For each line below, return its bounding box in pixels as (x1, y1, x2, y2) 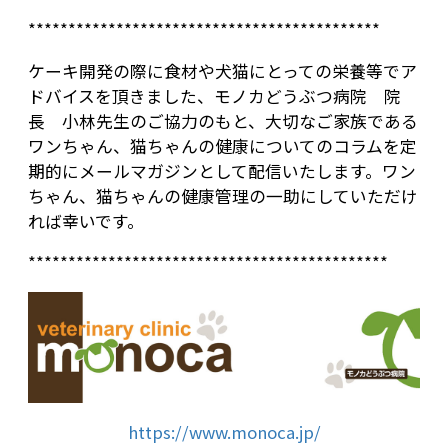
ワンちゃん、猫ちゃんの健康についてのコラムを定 (28, 133, 417, 158)
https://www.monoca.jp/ (127, 419, 321, 444)
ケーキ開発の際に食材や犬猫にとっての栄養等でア (28, 58, 417, 83)
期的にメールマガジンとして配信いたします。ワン (28, 158, 416, 183)
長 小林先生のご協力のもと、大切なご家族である (28, 108, 418, 133)
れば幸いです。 (28, 208, 144, 233)
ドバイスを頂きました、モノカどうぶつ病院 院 (28, 83, 401, 108)
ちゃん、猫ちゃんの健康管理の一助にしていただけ (28, 183, 418, 208)
